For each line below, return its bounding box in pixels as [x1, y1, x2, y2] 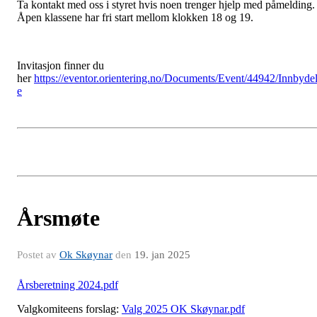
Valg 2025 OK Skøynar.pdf [122, 303, 245, 316]
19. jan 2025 [134, 249, 190, 261]
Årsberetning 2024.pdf [17, 279, 118, 292]
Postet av [17, 249, 59, 261]
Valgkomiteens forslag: [17, 303, 122, 316]
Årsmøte [17, 205, 100, 231]
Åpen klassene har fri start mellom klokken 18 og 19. [17, 11, 253, 24]
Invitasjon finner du [17, 59, 104, 72]
